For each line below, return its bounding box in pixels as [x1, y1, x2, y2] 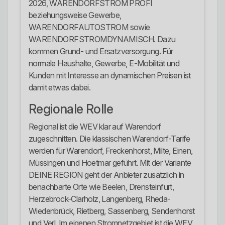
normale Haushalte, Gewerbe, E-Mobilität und [29, 58, 180, 69]
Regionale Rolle [29, 101, 113, 117]
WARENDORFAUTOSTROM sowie [29, 22, 150, 33]
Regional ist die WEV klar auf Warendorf [29, 122, 161, 132]
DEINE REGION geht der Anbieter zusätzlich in [29, 170, 184, 180]
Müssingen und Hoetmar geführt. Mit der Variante [29, 158, 191, 168]
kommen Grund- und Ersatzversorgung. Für [29, 46, 173, 57]
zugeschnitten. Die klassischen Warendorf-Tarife [29, 134, 190, 144]
